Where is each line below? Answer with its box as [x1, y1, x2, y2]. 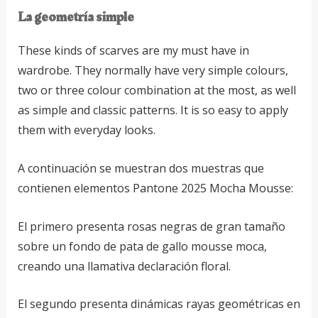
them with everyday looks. [17, 122, 155, 138]
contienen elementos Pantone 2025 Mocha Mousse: [17, 180, 293, 196]
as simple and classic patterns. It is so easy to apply [17, 102, 288, 119]
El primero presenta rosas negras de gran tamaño [17, 218, 285, 234]
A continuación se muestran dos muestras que [17, 160, 264, 176]
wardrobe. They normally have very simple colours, [17, 62, 288, 79]
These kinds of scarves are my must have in [17, 43, 249, 59]
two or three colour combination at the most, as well [17, 82, 296, 99]
